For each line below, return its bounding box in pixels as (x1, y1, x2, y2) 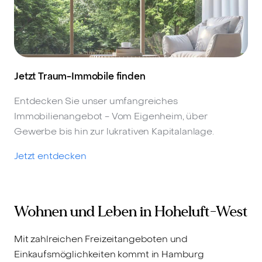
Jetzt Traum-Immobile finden (14, 70, 146, 82)
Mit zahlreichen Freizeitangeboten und (14, 233, 188, 246)
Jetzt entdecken (14, 149, 87, 162)
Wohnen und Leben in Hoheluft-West (14, 202, 248, 222)
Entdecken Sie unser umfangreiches (14, 94, 178, 107)
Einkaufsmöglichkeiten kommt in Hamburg (14, 248, 204, 261)
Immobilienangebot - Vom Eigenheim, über (14, 109, 208, 122)
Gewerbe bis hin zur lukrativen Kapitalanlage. (14, 125, 214, 137)
